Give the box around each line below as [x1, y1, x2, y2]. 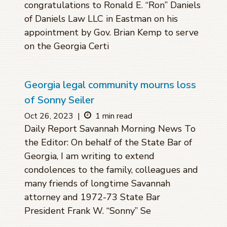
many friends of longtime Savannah [24, 177, 170, 190]
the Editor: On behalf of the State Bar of [24, 136, 192, 149]
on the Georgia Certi [24, 40, 109, 53]
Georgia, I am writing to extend [24, 150, 155, 163]
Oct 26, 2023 [24, 110, 73, 122]
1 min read [95, 110, 132, 122]
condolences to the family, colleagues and [24, 164, 198, 176]
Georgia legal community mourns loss [24, 78, 196, 92]
